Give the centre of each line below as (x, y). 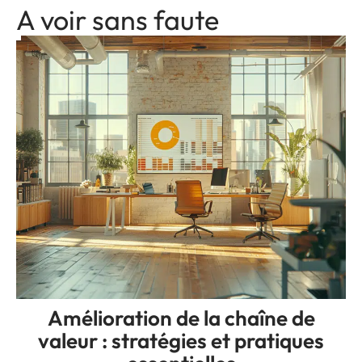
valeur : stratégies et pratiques (181, 341)
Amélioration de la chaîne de (181, 318)
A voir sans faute (118, 19)
